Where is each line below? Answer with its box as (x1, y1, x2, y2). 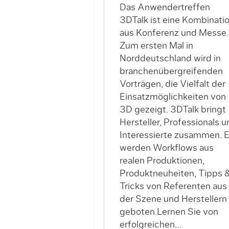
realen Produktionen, (119, 156, 204, 166)
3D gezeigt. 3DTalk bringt (119, 105, 226, 114)
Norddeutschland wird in (119, 54, 221, 63)
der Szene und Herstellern (119, 194, 227, 204)
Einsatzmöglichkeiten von (119, 92, 226, 102)
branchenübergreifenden (119, 66, 223, 76)
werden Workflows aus (119, 143, 214, 153)
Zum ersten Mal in (119, 41, 193, 51)
